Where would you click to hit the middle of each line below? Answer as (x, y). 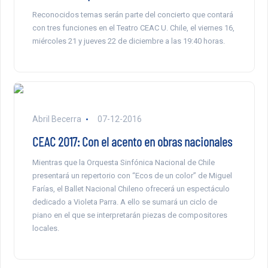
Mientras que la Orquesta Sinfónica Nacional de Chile (123, 163)
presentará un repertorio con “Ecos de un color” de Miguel (132, 176)
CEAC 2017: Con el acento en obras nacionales (132, 141)
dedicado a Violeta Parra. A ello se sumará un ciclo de (124, 202)
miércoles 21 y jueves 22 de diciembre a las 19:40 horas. (128, 41)
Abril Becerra (57, 119)
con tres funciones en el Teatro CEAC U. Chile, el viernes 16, (133, 28)
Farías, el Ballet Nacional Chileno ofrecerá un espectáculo (131, 189)
